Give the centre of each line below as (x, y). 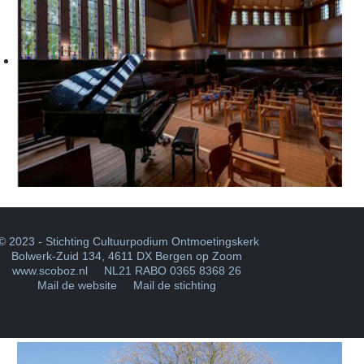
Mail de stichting (175, 285)
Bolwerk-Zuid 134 (56, 256)
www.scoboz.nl (50, 271)
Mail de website (77, 285)
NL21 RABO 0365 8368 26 (165, 271)
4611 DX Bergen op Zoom (175, 256)
